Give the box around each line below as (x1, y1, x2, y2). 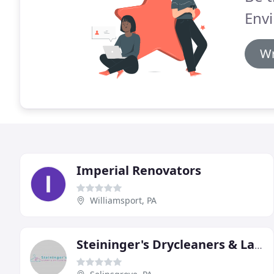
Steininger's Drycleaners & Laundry (254, 238, 262, 252)
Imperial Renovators (76, 161, 201, 179)
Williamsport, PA (90, 194, 157, 206)
